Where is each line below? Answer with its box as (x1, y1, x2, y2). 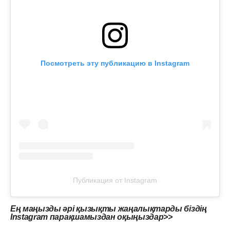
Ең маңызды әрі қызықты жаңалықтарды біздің (10, 204, 207, 213)
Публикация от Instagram (73, 176, 157, 184)
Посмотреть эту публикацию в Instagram (41, 59, 189, 67)
